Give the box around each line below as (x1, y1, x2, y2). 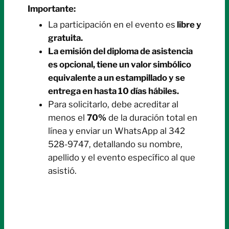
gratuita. (48, 33, 83, 43)
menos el (48, 112, 87, 123)
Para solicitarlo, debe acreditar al (48, 99, 178, 110)
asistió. (48, 166, 77, 176)
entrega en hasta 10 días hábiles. (48, 86, 179, 97)
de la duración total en (106, 112, 197, 123)
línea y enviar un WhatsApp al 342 (48, 126, 185, 136)
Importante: (28, 4, 76, 14)
